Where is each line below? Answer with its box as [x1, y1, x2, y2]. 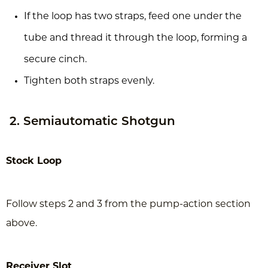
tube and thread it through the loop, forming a [24, 33, 247, 43]
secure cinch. [24, 54, 87, 65]
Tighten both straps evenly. [24, 76, 154, 86]
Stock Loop [6, 156, 62, 166]
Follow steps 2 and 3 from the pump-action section [6, 199, 251, 209]
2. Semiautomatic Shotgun [10, 115, 175, 128]
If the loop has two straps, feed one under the [24, 11, 242, 22]
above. [6, 218, 37, 229]
